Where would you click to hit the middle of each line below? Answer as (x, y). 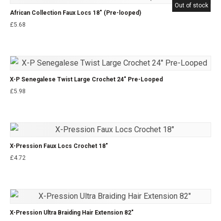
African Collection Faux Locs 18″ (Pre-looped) (75, 13)
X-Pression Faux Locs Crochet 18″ (59, 146)
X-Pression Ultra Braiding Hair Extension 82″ (72, 212)
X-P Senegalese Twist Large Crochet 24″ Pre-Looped (86, 79)
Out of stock (191, 5)
